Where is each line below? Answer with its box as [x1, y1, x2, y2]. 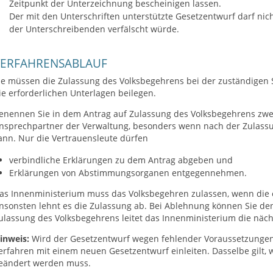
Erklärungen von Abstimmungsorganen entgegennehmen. [9, 166, 247, 179]
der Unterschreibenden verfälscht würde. [9, 23, 179, 35]
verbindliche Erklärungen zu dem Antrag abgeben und [9, 154, 233, 166]
